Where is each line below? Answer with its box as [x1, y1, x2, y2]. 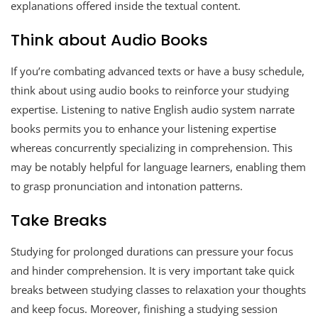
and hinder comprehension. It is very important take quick [11, 263, 295, 278]
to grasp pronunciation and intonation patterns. [11, 178, 243, 193]
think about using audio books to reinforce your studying [11, 82, 289, 97]
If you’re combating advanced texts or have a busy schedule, [11, 63, 305, 78]
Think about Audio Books [11, 28, 208, 51]
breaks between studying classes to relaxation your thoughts [11, 282, 306, 297]
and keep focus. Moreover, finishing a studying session [11, 301, 278, 316]
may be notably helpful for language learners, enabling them [11, 159, 306, 174]
